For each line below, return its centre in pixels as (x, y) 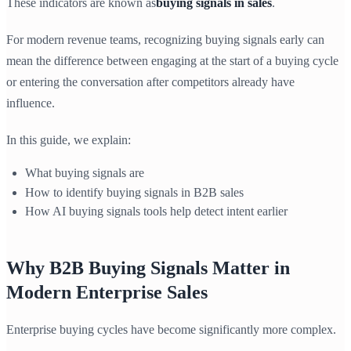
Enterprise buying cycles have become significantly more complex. (171, 329)
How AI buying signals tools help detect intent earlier (156, 211)
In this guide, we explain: (69, 140)
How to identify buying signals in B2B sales (134, 192)
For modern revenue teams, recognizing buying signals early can (165, 40)
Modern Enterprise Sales (107, 292)
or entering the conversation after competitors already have (150, 82)
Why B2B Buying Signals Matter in (148, 268)
